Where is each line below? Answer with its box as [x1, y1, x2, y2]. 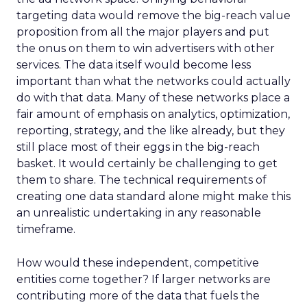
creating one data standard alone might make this [16, 190, 291, 203]
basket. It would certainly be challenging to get [16, 157, 278, 170]
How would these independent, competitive [16, 256, 259, 269]
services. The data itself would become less [16, 58, 251, 71]
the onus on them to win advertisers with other [16, 42, 275, 55]
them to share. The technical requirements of [16, 173, 267, 186]
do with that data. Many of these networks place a [16, 91, 290, 104]
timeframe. [16, 223, 75, 236]
